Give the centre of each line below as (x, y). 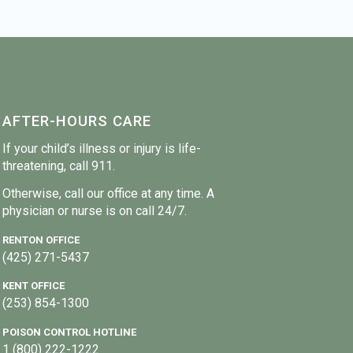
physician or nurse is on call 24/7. (95, 211)
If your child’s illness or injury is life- (102, 148)
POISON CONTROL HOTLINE (70, 333)
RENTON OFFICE (41, 240)
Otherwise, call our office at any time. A (109, 194)
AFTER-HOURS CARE (77, 122)
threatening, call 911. (59, 165)
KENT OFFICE (34, 286)
